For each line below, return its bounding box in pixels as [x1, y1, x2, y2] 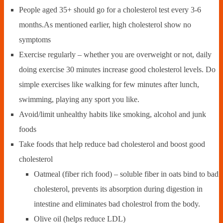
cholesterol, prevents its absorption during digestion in [34, 185, 203, 194]
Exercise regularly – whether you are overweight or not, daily [19, 50, 212, 59]
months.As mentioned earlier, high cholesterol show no [19, 20, 191, 29]
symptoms [19, 35, 51, 44]
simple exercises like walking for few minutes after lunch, [19, 80, 199, 89]
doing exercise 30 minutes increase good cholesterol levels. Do [19, 65, 216, 74]
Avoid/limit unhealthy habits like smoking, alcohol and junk [19, 110, 206, 119]
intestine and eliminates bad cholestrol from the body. [34, 200, 200, 209]
